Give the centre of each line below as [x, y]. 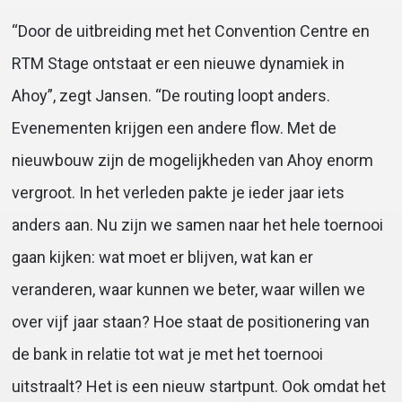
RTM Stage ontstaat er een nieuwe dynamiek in [178, 64]
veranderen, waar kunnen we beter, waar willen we [188, 290]
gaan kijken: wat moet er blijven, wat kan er [162, 258]
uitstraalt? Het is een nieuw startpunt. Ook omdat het [198, 387]
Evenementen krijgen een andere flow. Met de [174, 128]
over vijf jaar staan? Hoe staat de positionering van [190, 322]
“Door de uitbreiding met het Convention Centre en [190, 31]
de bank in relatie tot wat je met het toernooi [167, 354]
